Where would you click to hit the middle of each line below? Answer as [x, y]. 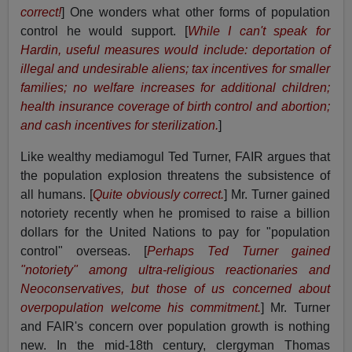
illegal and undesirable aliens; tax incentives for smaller [175, 69]
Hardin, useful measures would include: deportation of [175, 50]
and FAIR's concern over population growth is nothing [175, 327]
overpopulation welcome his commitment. [141, 308]
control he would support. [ [104, 31]
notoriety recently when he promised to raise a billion [175, 214]
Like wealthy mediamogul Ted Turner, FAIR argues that [175, 157]
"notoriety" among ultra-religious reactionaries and [175, 270]
